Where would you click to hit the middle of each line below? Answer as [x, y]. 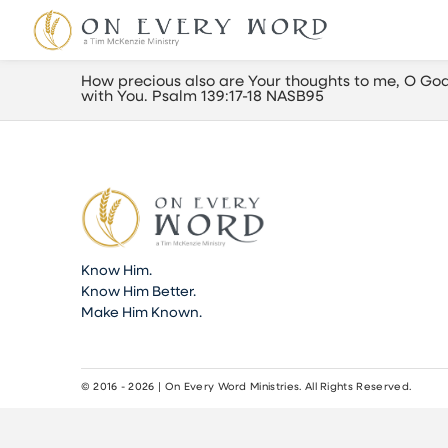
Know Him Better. [138, 293]
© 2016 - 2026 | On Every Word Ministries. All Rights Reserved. [246, 388]
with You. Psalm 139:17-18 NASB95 [202, 97]
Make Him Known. [141, 314]
